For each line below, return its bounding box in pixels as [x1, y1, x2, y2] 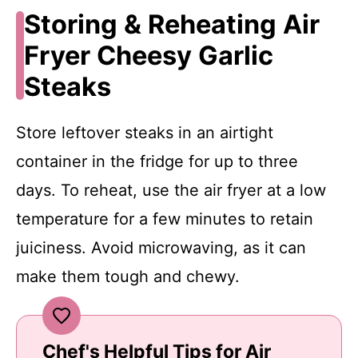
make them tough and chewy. [16, 267, 240, 287]
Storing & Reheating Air [23, 9, 320, 41]
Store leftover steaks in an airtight [16, 123, 273, 143]
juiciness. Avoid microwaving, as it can [16, 238, 306, 258]
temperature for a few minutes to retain [16, 209, 313, 229]
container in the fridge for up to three [16, 152, 298, 172]
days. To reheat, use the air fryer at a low [16, 181, 326, 201]
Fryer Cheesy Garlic [23, 40, 273, 72]
